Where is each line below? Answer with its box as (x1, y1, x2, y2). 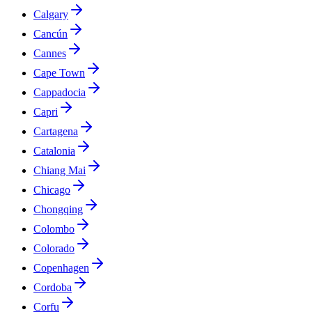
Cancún (33, 27, 68, 40)
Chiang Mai (33, 164, 86, 176)
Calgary (33, 8, 68, 20)
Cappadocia (33, 86, 86, 98)
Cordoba (33, 281, 72, 293)
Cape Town (33, 66, 85, 79)
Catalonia (33, 144, 75, 157)
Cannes (33, 47, 66, 59)
